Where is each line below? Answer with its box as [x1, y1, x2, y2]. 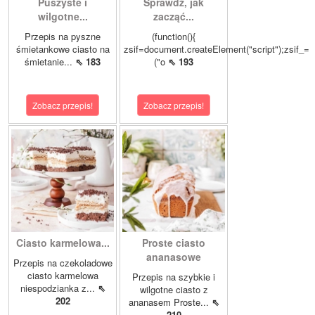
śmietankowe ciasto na [15, 42, 110, 56]
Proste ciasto [142, 236, 205, 250]
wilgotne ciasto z [139, 283, 208, 296]
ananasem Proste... [128, 295, 212, 309]
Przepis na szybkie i [132, 270, 215, 283]
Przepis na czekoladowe [13, 256, 112, 269]
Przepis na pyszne [25, 30, 101, 43]
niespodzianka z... [20, 281, 98, 295]
